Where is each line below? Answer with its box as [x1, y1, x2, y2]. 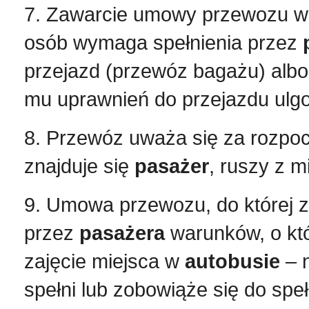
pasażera [79, 221, 165, 244]
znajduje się [24, 154, 134, 177]
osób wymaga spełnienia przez [24, 31, 303, 54]
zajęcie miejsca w [24, 250, 185, 272]
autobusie [185, 250, 280, 272]
